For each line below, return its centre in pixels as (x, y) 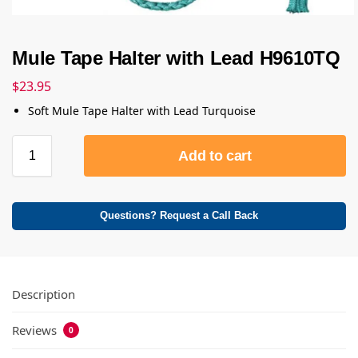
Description (44, 294)
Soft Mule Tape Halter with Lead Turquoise (142, 111)
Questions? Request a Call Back (179, 216)
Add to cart (215, 156)
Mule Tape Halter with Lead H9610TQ (176, 58)
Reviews (36, 330)
